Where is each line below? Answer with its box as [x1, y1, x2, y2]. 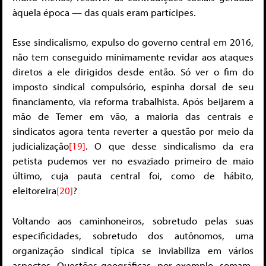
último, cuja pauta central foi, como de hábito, [12, 169, 254, 182]
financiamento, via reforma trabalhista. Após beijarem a [12, 95, 254, 108]
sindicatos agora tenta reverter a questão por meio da [12, 125, 254, 138]
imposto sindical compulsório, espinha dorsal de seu [12, 80, 254, 93]
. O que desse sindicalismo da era [85, 140, 254, 153]
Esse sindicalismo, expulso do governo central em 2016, [12, 36, 254, 49]
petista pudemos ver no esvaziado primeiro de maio [12, 154, 254, 167]
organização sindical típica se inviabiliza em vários [12, 243, 254, 256]
